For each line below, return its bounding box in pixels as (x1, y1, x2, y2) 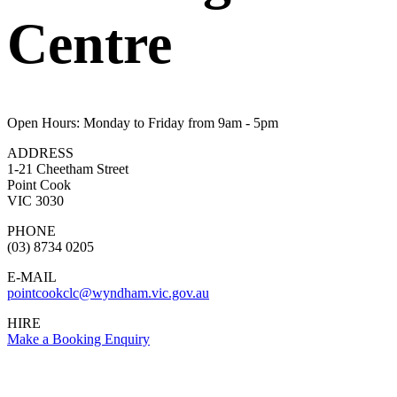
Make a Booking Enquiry (7, 331, 150, 346)
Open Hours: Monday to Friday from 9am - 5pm (7, 114, 278, 130)
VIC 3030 (7, 192, 64, 208)
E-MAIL (7, 269, 57, 284)
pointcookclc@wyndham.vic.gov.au (7, 284, 209, 300)
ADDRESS (7, 144, 74, 160)
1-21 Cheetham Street (7, 160, 128, 176)
